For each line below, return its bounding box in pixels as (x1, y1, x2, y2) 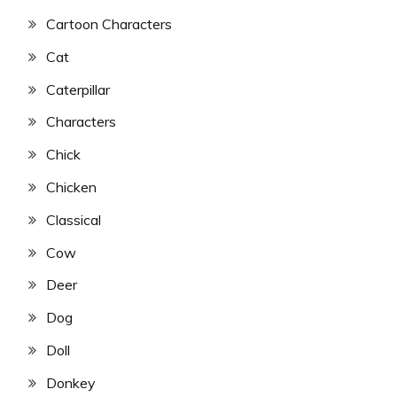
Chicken (46, 178, 97, 197)
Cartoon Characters (46, 15, 172, 34)
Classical (46, 210, 101, 229)
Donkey (46, 373, 96, 392)
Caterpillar (46, 80, 110, 98)
